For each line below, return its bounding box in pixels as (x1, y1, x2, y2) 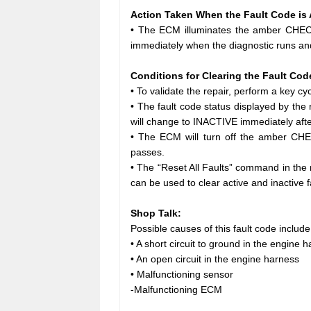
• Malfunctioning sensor (131, 268, 233, 280)
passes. (131, 146, 165, 158)
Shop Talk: (131, 207, 181, 219)
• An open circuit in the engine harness (131, 253, 299, 264)
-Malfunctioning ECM (131, 283, 222, 295)
